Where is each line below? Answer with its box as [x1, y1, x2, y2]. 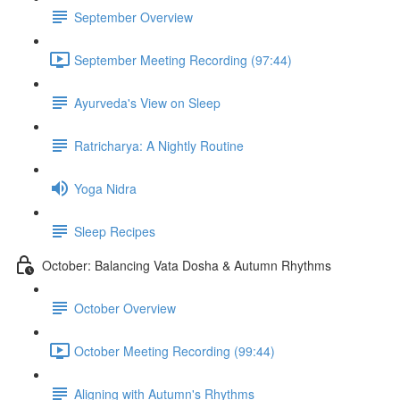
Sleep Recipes [74, 221, 155, 240]
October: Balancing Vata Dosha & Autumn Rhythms [42, 255, 331, 274]
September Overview [74, 7, 193, 26]
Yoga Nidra [74, 179, 137, 197]
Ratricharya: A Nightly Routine [74, 136, 244, 154]
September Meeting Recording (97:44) [74, 50, 292, 69]
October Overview [74, 298, 176, 317]
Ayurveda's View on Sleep [74, 93, 221, 112]
